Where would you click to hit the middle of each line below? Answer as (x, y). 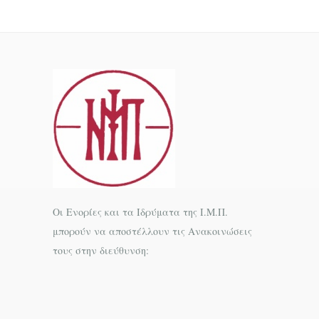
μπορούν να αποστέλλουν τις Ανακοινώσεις (152, 231)
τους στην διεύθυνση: (101, 250)
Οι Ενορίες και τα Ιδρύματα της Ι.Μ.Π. (140, 211)
